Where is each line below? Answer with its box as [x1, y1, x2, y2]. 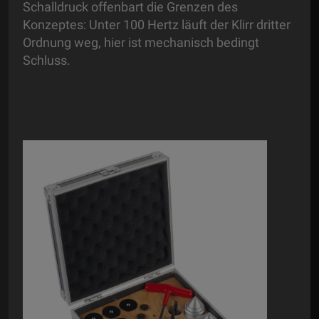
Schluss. [23, 53, 73, 68]
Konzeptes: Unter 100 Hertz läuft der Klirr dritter [23, 17, 291, 33]
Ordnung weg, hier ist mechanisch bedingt [23, 35, 259, 51]
